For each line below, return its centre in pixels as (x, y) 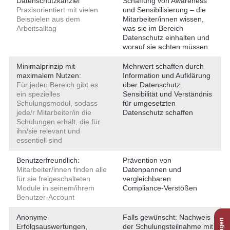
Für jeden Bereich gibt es (57, 85)
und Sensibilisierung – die (164, 10)
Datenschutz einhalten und (166, 37)
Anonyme (32, 217)
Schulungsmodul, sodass (57, 103)
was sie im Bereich (153, 28)
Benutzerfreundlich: (48, 160)
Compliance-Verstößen (160, 188)
